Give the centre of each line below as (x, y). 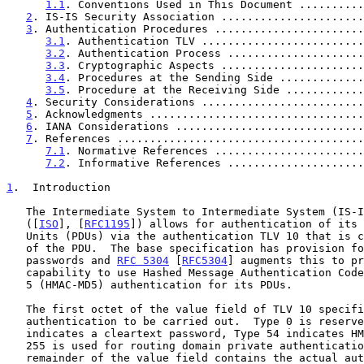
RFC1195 (107, 223)
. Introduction (62, 187)
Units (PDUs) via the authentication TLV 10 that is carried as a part (16, 236)
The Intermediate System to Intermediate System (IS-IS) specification (16, 211)
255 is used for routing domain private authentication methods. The (16, 345)
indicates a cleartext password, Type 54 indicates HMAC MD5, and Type (16, 333)
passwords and (71, 260)
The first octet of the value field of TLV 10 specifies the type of (16, 309)
